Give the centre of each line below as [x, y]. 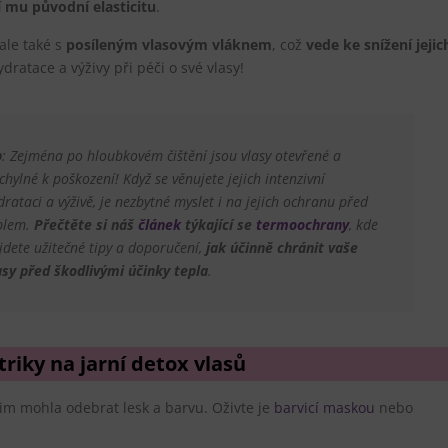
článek [160, 224]
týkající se [219, 224]
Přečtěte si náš [86, 224]
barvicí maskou [324, 407]
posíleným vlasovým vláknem [169, 44]
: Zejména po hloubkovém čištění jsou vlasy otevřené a [172, 155]
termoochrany [303, 224]
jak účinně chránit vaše [282, 247]
